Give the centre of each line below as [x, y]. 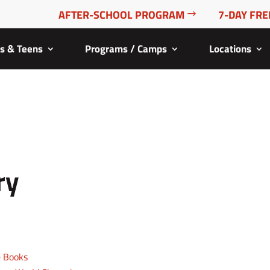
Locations [230, 49]
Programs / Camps [126, 49]
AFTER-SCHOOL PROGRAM [121, 14]
